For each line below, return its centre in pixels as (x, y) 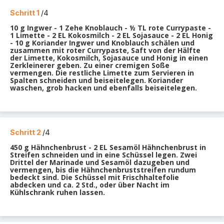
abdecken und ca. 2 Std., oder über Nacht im (90, 185)
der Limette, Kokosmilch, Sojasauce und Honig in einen (109, 58)
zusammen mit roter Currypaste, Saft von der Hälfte (105, 50)
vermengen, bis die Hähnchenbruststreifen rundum (103, 170)
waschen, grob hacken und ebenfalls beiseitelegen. (103, 88)
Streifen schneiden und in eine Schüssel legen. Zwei (103, 155)
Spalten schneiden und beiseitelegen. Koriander (96, 80)
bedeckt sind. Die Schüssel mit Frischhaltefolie (94, 177)
